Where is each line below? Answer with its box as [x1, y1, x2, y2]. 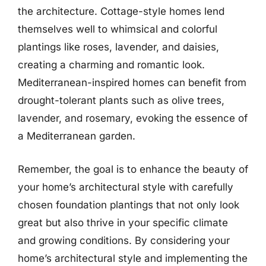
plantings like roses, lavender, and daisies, [18, 41, 219, 53]
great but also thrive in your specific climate [18, 216, 228, 229]
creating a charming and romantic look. [18, 59, 205, 71]
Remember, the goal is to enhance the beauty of [18, 163, 248, 175]
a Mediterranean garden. [18, 130, 135, 142]
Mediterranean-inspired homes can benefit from [18, 77, 246, 88]
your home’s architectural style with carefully [18, 180, 233, 193]
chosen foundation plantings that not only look [18, 198, 239, 211]
